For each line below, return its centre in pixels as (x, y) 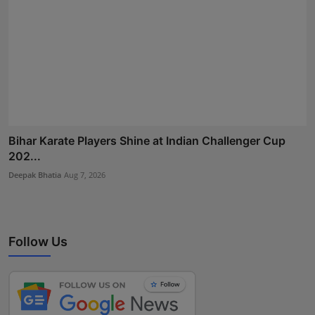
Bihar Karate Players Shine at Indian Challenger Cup (147, 140)
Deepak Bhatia (35, 174)
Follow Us (38, 241)
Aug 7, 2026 (85, 174)
